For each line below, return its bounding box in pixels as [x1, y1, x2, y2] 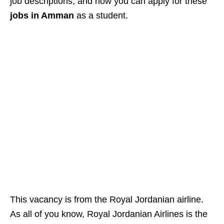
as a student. [74, 10, 128, 20]
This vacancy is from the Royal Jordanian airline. [10, 194, 203, 204]
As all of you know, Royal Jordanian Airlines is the [10, 209, 207, 219]
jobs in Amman [10, 10, 74, 20]
